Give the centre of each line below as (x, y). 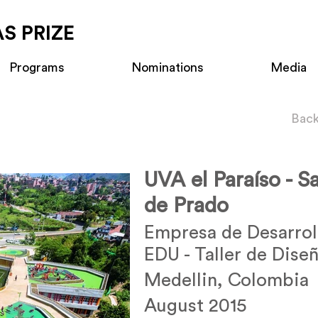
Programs (37, 67)
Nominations (168, 67)
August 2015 (195, 306)
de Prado (186, 206)
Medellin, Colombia (226, 280)
